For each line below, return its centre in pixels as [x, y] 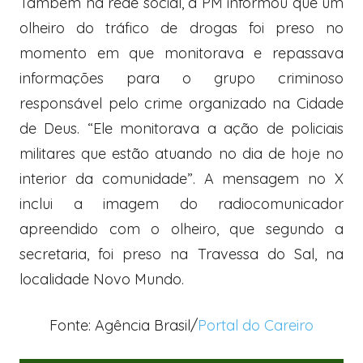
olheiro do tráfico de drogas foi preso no [181, 28]
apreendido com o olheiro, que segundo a [181, 229]
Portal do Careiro [256, 326]
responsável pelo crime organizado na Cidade [181, 104]
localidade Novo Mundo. [102, 280]
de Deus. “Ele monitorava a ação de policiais [181, 129]
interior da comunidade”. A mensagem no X [181, 179]
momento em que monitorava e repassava [181, 53]
